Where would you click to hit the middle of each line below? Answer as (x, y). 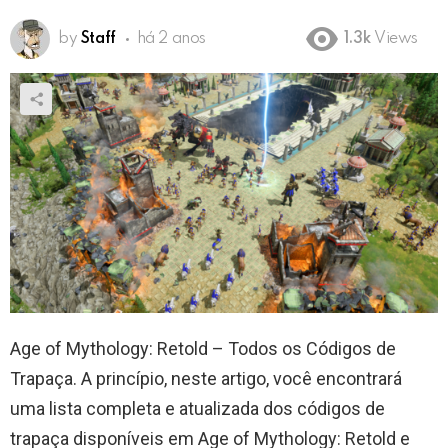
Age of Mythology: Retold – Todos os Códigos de (203, 349)
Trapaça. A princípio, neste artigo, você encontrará (206, 379)
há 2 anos (171, 39)
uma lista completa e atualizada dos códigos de (197, 409)
